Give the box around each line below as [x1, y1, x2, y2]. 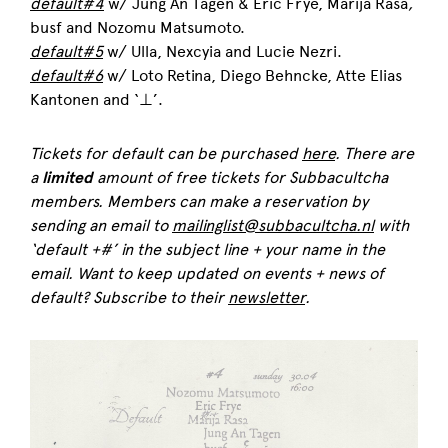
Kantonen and [30, 89, 130, 109]
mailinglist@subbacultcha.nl [172, 215, 374, 235]
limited [42, 167, 93, 188]
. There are [335, 143, 414, 163]
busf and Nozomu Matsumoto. [30, 17, 245, 37]
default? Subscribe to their [30, 287, 228, 307]
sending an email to [30, 215, 172, 235]
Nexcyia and [166, 41, 252, 61]
